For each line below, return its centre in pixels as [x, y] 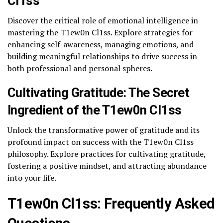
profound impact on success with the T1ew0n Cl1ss [101, 142]
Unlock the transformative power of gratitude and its [104, 130]
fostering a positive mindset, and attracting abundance [107, 166]
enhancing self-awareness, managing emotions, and [101, 45]
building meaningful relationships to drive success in [102, 56]
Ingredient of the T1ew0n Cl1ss [95, 110]
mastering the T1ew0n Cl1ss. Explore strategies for [100, 33]
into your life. [32, 178]
